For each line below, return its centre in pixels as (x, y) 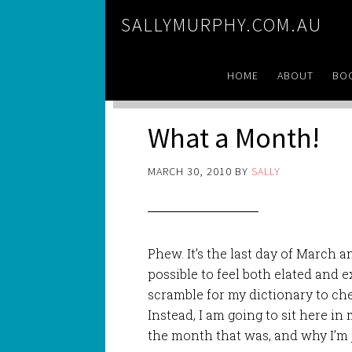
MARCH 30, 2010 (190, 171)
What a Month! (234, 137)
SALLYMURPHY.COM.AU (222, 25)
